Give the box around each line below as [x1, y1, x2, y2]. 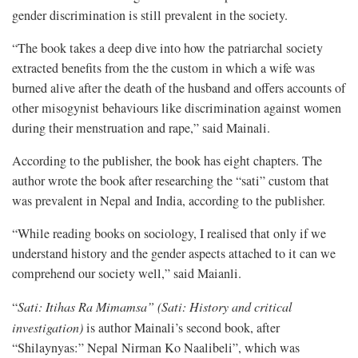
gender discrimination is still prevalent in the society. [12, 6, 288, 24]
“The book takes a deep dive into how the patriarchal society [12, 38, 323, 57]
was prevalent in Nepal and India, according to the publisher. [12, 191, 325, 209]
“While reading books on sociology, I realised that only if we [12, 224, 326, 242]
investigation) [12, 318, 86, 336]
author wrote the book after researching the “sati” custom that [12, 171, 329, 189]
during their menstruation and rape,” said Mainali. [12, 118, 270, 137]
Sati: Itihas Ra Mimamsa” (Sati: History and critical [18, 297, 292, 315]
